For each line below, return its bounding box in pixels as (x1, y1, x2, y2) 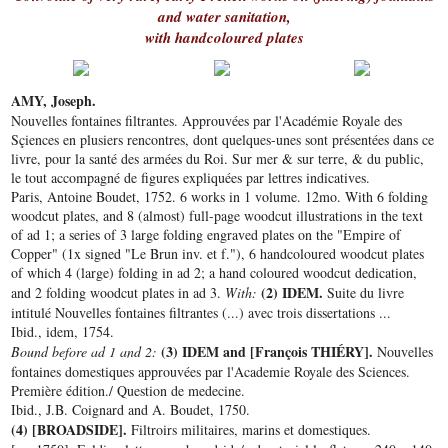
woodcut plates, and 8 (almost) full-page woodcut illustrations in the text (11, 206, 424, 226)
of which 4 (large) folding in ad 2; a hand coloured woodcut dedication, (11, 263, 418, 283)
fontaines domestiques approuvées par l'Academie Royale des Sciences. (11, 362, 411, 382)
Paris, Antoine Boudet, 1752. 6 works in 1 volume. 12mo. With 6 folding (11, 187, 429, 207)
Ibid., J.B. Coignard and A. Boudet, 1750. (11, 400, 251, 420)
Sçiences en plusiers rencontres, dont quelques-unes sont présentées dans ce (11, 130, 435, 150)
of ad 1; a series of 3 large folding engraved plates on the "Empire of (11, 225, 402, 245)
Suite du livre (327, 283, 405, 303)
